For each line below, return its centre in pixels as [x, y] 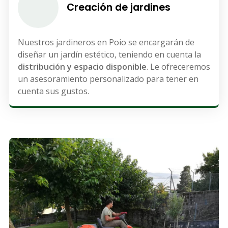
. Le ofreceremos [178, 66]
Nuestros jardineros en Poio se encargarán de [106, 42]
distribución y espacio [61, 66]
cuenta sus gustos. [53, 91]
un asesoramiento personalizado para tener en [108, 79]
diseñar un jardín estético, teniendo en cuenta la [109, 54]
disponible [126, 66]
